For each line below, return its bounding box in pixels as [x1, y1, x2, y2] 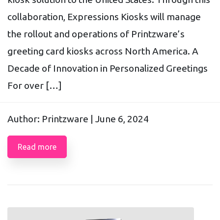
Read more [18, 142, 56, 151]
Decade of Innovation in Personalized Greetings [7, 62, 208, 74]
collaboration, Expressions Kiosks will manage [7, 11, 201, 22]
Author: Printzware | [7, 113, 95, 124]
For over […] [7, 80, 62, 91]
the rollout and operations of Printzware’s [7, 28, 185, 39]
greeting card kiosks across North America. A [7, 45, 198, 56]
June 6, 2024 [95, 113, 149, 124]
